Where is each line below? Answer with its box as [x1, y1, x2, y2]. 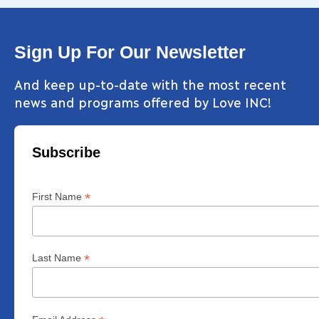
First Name [32, 190, 85, 202]
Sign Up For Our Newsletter [14, 41, 246, 62]
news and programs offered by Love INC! [14, 93, 271, 110]
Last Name [32, 252, 84, 264]
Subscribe [32, 144, 100, 160]
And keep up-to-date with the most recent [14, 75, 286, 92]
